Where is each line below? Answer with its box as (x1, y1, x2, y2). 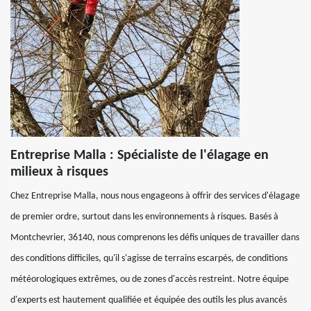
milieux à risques (10, 165, 108, 179)
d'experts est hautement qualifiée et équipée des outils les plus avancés (10, 295, 287, 305)
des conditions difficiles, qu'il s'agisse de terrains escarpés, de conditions (10, 253, 287, 264)
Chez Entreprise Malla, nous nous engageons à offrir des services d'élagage (10, 191, 300, 201)
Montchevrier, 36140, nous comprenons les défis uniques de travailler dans (10, 233, 299, 243)
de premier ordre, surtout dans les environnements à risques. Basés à (10, 212, 278, 222)
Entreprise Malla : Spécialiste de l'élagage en (10, 149, 269, 162)
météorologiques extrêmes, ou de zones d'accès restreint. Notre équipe (10, 274, 289, 285)
